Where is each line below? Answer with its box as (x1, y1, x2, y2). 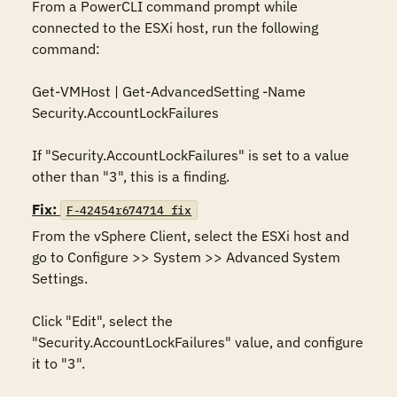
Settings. (32, 269, 88, 287)
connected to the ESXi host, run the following (32, 19, 318, 36)
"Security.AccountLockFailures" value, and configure (32, 333, 363, 351)
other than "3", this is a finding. (32, 167, 230, 185)
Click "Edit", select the (32, 312, 173, 330)
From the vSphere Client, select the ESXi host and (32, 227, 349, 245)
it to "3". (32, 354, 85, 372)
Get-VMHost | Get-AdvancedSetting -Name (32, 82, 306, 100)
